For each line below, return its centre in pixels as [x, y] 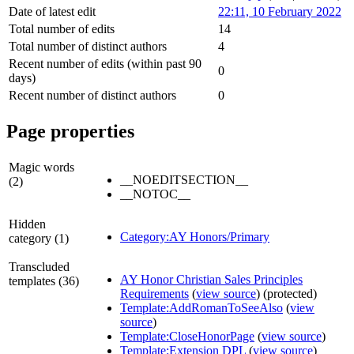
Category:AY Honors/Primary [195, 237]
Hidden [27, 224]
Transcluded [39, 267]
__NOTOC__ [155, 194]
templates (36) [44, 281]
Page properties [70, 132]
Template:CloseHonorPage [187, 337]
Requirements [154, 294]
